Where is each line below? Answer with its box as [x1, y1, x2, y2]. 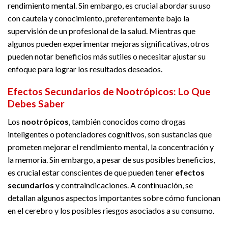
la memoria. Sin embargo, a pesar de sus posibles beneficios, [8, 155, 215, 165]
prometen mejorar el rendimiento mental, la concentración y [8, 142, 214, 152]
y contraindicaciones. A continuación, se [54, 180, 193, 190]
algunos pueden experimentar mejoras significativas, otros [8, 38, 209, 48]
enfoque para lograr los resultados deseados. [8, 64, 162, 74]
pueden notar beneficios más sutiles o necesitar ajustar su [8, 51, 206, 61]
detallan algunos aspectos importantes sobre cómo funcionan [8, 193, 220, 203]
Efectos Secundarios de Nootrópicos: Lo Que [8, 85, 211, 98]
